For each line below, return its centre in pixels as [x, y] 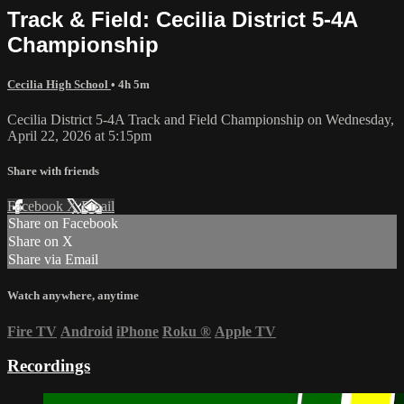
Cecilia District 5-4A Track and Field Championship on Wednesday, [201, 119]
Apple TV [245, 331]
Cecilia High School [59, 84]
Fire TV [32, 331]
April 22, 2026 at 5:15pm [79, 135]
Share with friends [53, 171]
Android [87, 331]
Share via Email [53, 260]
